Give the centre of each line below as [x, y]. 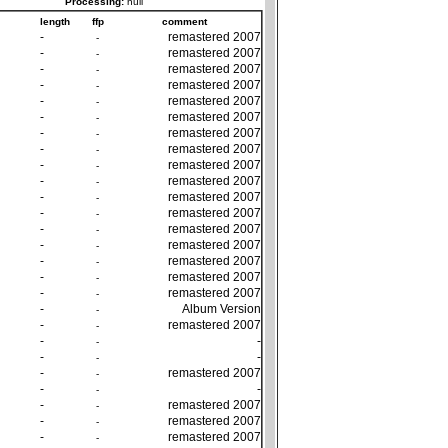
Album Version [221, 308]
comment [184, 21]
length [55, 21]
